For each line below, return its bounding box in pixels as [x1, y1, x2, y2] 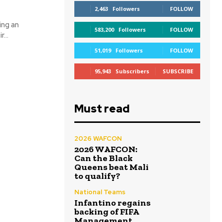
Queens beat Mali [74, 162, 149, 172]
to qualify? [74, 170, 120, 181]
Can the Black [74, 153, 133, 164]
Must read [74, 102, 130, 116]
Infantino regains [74, 197, 151, 208]
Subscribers [115, 67, 149, 75]
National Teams [74, 188, 125, 196]
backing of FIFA [74, 206, 139, 217]
